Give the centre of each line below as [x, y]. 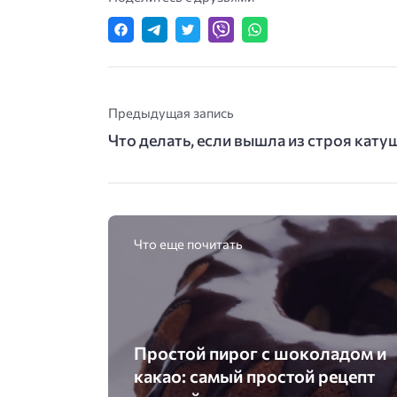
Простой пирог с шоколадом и [260, 352]
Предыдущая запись [171, 112]
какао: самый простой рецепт [254, 375]
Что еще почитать [188, 244]
